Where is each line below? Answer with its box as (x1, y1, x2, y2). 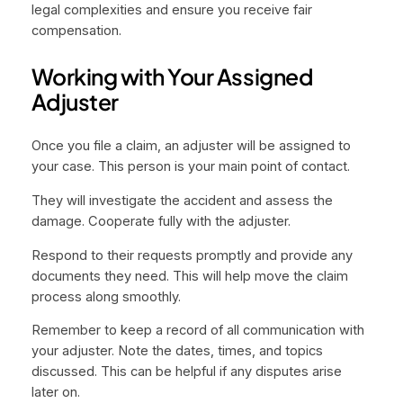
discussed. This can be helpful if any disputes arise (31, 363, 342, 381)
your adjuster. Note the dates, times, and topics (31, 343, 323, 360)
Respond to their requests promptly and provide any (31, 246, 353, 264)
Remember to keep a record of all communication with (31, 322, 364, 339)
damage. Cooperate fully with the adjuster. (31, 213, 291, 229)
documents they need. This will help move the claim (31, 267, 348, 284)
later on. (31, 384, 80, 401)
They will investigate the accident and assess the (31, 193, 333, 209)
